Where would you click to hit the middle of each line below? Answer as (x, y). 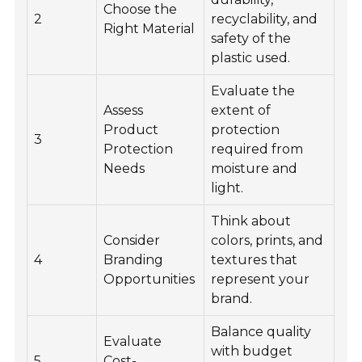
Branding (134, 260)
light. (227, 188)
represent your (261, 280)
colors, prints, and (267, 241)
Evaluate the (253, 91)
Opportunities (149, 280)
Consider (132, 241)
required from (257, 149)
